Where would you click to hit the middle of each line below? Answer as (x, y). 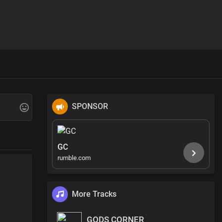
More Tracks (94, 194)
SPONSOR (90, 106)
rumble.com (74, 158)
